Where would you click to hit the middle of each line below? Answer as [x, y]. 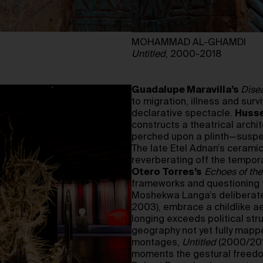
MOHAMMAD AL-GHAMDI [189, 43]
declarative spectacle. [183, 114]
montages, [157, 243]
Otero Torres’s [167, 172]
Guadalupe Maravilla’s [186, 90]
